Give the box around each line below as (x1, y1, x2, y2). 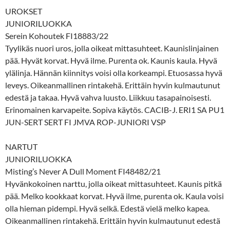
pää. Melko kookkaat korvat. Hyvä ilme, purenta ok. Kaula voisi (5, 190, 224, 201)
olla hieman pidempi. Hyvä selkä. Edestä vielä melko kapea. (5, 203, 209, 213)
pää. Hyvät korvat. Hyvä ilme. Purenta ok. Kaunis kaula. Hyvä (5, 55, 217, 65)
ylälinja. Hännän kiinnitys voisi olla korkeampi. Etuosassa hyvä (5, 67, 222, 78)
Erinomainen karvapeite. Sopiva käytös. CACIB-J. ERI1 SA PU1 (5, 104, 224, 114)
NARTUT (5, 141, 37, 151)
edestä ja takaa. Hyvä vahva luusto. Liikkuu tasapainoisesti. (5, 92, 211, 102)
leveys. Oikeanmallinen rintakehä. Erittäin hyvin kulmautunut (5, 80, 220, 90)
